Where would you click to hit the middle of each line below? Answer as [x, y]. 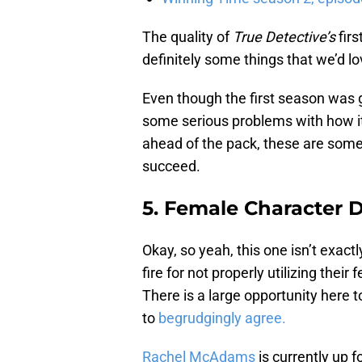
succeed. [171, 166]
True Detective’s [284, 37]
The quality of [187, 37]
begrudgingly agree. [222, 318]
